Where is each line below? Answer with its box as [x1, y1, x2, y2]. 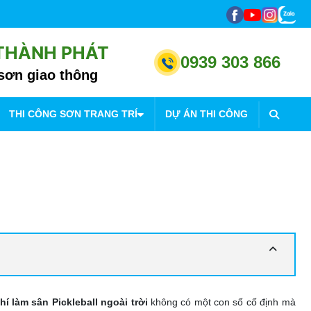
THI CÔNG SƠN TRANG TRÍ [9, 108, 137, 119]
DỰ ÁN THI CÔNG [165, 108, 248, 119]
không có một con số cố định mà [147, 296, 296, 308]
